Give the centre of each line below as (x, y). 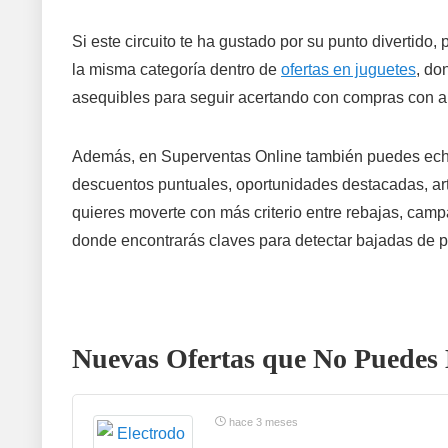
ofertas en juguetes (348, 69)
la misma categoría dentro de (176, 69)
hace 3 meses (262, 422)
